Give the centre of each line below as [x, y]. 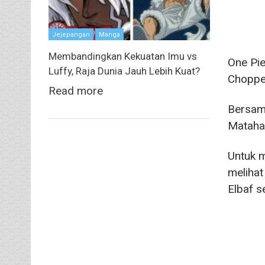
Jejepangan [71, 35]
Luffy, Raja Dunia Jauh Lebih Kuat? [124, 71]
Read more [76, 91]
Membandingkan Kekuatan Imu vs [123, 56]
